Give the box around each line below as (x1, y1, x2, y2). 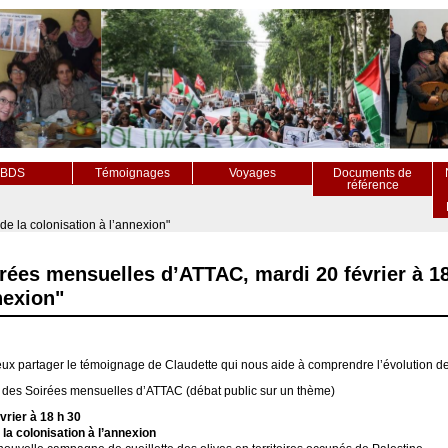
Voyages (229, 166, 276, 180)
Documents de (333, 166, 412, 180)
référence (346, 178, 399, 192)
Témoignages (95, 166, 170, 180)
